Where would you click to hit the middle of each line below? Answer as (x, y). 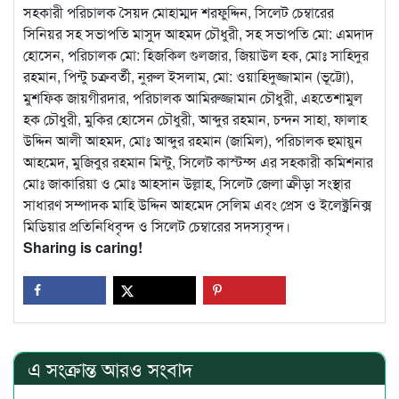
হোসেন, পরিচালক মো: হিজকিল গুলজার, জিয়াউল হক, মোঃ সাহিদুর (196, 55)
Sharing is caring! (83, 248)
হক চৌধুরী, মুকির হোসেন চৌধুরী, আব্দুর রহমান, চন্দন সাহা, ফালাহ (195, 119)
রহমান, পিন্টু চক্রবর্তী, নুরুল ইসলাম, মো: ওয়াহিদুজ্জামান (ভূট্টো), (188, 77)
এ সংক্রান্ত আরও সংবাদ (110, 368)
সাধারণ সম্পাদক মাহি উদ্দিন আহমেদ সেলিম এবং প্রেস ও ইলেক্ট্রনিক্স (197, 205)
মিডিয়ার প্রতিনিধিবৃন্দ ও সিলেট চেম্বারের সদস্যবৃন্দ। (157, 226)
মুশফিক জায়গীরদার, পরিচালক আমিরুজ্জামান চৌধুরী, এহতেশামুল (193, 98)
